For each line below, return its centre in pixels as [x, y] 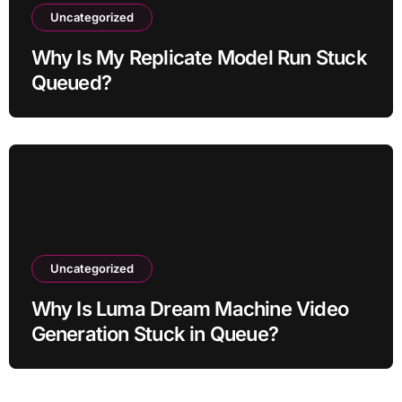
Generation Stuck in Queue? [154, 333]
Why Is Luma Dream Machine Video [190, 308]
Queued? [71, 82]
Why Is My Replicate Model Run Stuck [199, 57]
